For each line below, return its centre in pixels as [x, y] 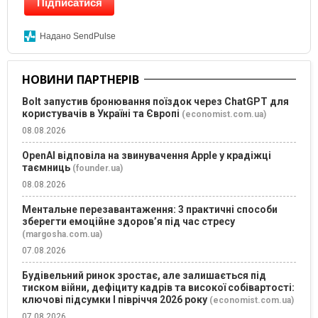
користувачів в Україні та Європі [101, 114]
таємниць [46, 168]
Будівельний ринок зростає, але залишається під [144, 276]
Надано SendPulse [78, 37]
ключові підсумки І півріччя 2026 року [115, 300]
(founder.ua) [98, 169]
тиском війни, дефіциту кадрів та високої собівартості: [158, 288]
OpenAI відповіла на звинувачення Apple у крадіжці [147, 156]
